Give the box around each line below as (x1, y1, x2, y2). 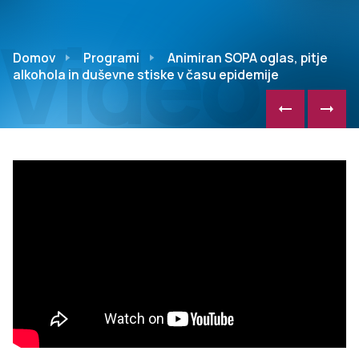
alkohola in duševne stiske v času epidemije (13, 66, 279, 83)
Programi (83, 49, 139, 67)
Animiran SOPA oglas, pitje (167, 49, 328, 67)
